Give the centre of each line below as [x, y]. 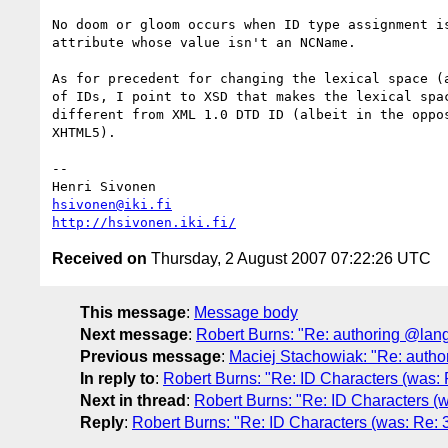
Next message [134, 334]
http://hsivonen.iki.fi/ [144, 222]
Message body [246, 312]
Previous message [150, 356]
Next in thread [133, 400]
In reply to [117, 378]
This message [133, 312]
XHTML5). [84, 132]
